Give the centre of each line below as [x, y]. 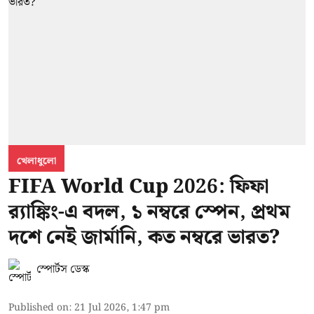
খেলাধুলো [36, 161]
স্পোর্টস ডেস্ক [63, 269]
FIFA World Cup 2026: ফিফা [139, 186]
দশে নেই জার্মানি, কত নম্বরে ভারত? [144, 237]
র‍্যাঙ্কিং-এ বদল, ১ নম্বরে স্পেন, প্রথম [149, 212]
